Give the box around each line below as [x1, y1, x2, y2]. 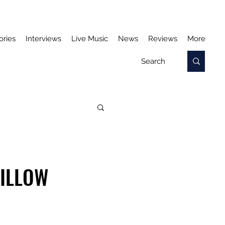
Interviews [26, 34, 61, 43]
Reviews [148, 34, 177, 43]
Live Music [71, 34, 108, 43]
